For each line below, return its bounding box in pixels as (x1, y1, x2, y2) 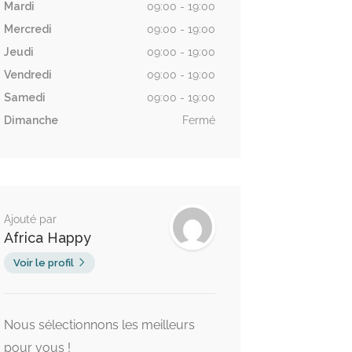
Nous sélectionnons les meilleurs (3, 317, 195, 332)
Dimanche (3, 113, 58, 126)
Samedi (3, 90, 46, 104)
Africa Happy (3, 229, 91, 246)
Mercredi (3, 22, 52, 35)
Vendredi (3, 68, 52, 81)
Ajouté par (3, 212, 57, 225)
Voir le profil (13, 256, 74, 269)
